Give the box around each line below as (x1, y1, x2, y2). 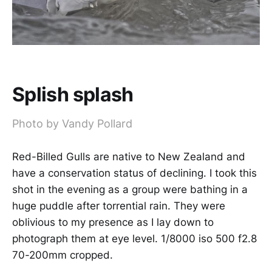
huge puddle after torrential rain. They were (12, 199, 225, 212)
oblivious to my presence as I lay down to (12, 216, 214, 228)
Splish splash (12, 82, 134, 106)
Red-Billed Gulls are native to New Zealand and (12, 150, 245, 163)
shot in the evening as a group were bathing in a (12, 183, 248, 195)
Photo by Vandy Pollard (12, 117, 132, 130)
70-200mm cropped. (12, 248, 113, 261)
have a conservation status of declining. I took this (12, 166, 257, 179)
